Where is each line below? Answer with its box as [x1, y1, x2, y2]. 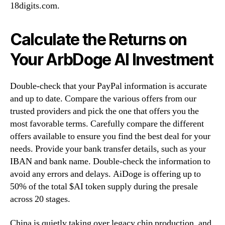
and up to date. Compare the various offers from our [10, 93, 196, 105]
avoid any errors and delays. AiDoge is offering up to [10, 168, 201, 180]
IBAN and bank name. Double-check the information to [10, 156, 210, 168]
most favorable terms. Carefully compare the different [10, 118, 204, 130]
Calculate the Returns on [10, 30, 187, 50]
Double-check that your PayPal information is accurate [10, 80, 207, 92]
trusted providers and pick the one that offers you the [10, 105, 199, 118]
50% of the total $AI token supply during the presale [10, 181, 198, 193]
